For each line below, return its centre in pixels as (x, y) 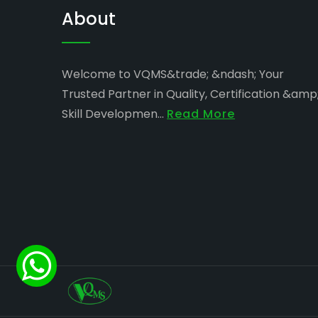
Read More (201, 114)
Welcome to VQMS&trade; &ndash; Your (173, 74)
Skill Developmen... (114, 114)
